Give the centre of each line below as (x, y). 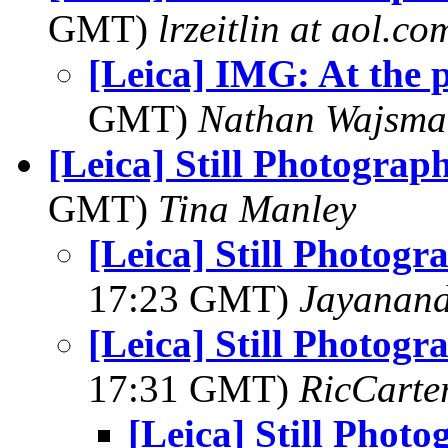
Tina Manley (257, 208)
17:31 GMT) (193, 388)
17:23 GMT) (193, 298)
